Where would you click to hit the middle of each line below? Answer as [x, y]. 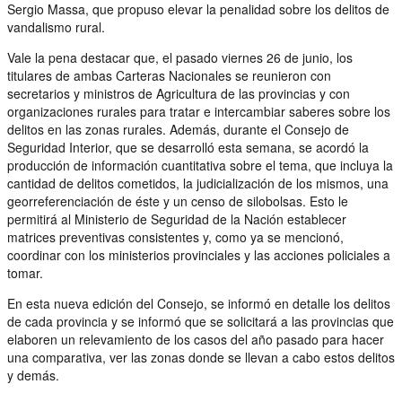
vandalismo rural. [56, 26]
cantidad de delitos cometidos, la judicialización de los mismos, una [198, 183]
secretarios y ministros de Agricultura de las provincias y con [179, 93]
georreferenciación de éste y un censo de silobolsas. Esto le [178, 201]
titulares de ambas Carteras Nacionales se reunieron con [169, 75]
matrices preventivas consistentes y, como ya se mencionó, [175, 236]
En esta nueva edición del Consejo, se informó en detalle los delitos [199, 303]
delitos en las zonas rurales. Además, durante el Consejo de [178, 129]
